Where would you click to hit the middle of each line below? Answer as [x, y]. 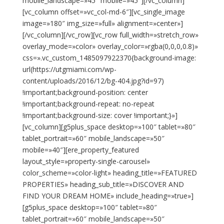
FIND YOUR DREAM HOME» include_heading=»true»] [108, 196]
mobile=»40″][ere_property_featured [80, 150]
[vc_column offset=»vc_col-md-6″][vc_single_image [103, 12]
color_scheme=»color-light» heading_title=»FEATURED [109, 173]
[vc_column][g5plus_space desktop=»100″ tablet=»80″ [109, 127]
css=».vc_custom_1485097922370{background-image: [109, 58]
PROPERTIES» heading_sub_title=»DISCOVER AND [103, 184]
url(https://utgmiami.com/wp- [69, 69]
